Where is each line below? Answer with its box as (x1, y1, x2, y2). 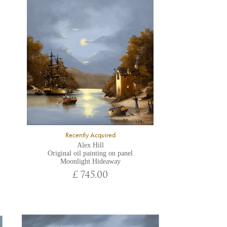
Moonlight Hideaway (60, 158, 121, 165)
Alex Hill (77, 141, 104, 149)
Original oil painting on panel (48, 149, 133, 157)
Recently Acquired (65, 131, 116, 139)
